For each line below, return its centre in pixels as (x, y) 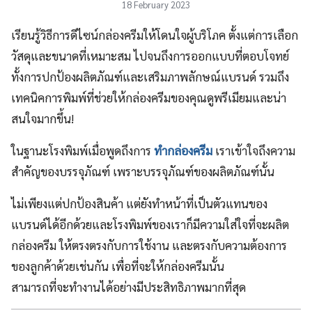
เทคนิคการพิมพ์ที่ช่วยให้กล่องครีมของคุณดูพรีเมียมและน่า (149, 97)
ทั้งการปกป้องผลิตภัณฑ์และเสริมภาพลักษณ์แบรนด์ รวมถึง (150, 76)
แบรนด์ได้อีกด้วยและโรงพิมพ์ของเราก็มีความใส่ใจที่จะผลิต (150, 224)
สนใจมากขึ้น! (42, 118)
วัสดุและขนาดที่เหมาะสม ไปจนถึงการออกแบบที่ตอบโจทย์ (150, 55)
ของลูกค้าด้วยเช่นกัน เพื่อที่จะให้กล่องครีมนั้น (118, 266)
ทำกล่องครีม (185, 150)
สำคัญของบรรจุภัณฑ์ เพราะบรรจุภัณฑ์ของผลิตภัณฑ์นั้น (143, 171)
